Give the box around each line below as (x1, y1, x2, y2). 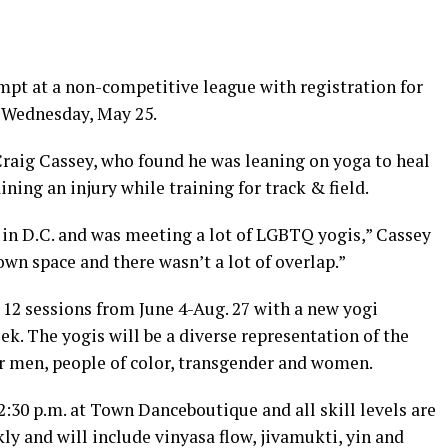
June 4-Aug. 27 (139, 297, 250, 320)
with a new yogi (250, 297, 378, 320)
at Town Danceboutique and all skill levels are (66, 398, 436, 421)
